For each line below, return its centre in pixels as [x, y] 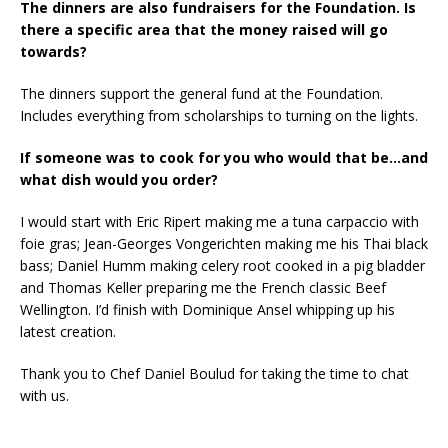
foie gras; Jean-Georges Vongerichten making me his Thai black [224, 243]
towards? [53, 51]
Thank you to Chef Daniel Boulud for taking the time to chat [214, 373]
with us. [44, 395]
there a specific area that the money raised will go [204, 29]
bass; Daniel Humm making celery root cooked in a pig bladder [222, 265]
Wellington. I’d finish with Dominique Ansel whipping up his [207, 309]
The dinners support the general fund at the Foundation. [201, 93]
